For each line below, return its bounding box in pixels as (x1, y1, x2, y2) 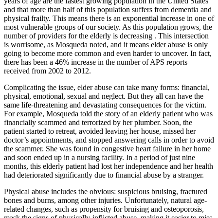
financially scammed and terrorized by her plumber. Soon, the (4, 118, 192, 127)
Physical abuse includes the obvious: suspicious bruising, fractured (4, 187, 207, 196)
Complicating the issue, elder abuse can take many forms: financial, (4, 83, 210, 91)
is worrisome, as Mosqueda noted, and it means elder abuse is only (4, 40, 208, 49)
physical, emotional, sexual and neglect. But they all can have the (4, 91, 203, 100)
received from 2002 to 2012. (4, 66, 91, 75)
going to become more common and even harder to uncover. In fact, (4, 49, 212, 57)
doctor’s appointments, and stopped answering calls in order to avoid (4, 135, 214, 144)
